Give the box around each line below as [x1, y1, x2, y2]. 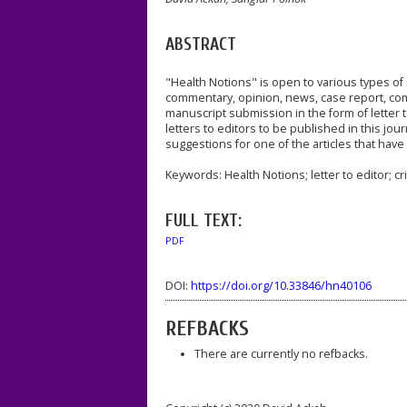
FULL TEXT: [165, 210, 242, 231]
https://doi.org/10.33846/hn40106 [191, 278, 372, 294]
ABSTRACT [165, 34, 236, 55]
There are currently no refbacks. [194, 345, 368, 362]
